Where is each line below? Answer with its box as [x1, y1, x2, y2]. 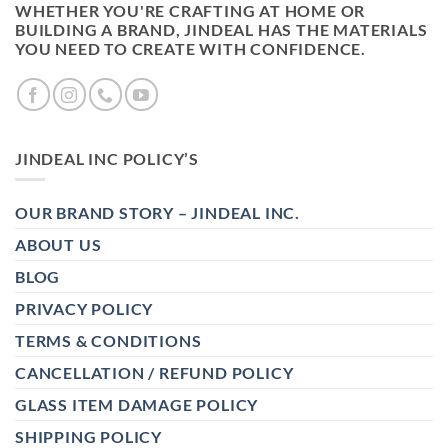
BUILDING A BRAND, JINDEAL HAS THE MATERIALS [15, 19, 428, 39]
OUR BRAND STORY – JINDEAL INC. [15, 203, 300, 223]
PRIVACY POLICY [15, 299, 154, 319]
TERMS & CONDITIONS [15, 331, 202, 351]
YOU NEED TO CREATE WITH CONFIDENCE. [15, 38, 366, 58]
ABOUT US [15, 235, 102, 255]
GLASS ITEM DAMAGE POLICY [15, 395, 259, 415]
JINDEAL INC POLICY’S [15, 148, 199, 168]
